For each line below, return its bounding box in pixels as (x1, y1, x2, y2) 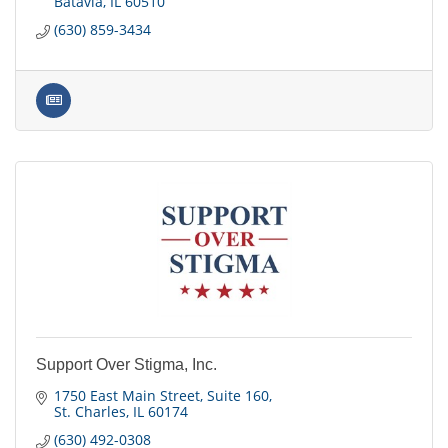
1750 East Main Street (53, 386, 200, 406)
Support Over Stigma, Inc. (36, 356, 217, 374)
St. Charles (53, 402, 126, 422)
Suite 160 (206, 386, 269, 406)
